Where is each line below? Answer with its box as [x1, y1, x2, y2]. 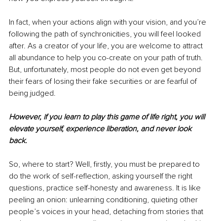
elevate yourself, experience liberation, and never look [9, 123, 193, 134]
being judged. [9, 88, 58, 98]
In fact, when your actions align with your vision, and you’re [9, 17, 208, 27]
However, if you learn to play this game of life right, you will [9, 111, 207, 122]
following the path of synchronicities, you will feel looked [9, 29, 203, 39]
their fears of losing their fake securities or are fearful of [9, 76, 199, 86]
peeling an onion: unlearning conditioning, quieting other [9, 194, 200, 205]
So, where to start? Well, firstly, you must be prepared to [9, 159, 202, 169]
